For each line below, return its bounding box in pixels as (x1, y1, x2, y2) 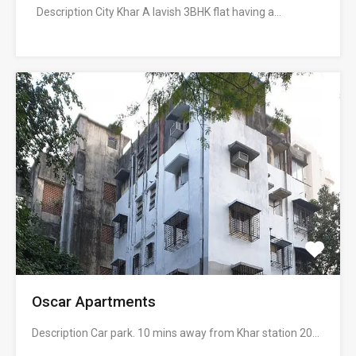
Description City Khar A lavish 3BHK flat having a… (32, 5, 281, 18)
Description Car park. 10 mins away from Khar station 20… (32, 327, 319, 340)
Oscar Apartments (32, 292, 156, 311)
